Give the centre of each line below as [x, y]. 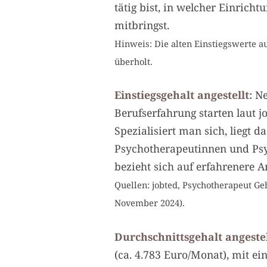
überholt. [133, 61]
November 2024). [150, 203]
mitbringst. [142, 25]
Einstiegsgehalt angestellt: [183, 95]
